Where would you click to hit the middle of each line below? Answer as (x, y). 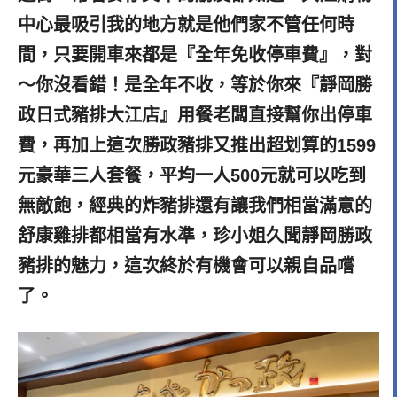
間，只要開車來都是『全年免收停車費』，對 (195, 54)
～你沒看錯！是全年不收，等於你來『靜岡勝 (195, 85)
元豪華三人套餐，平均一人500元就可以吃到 (192, 175)
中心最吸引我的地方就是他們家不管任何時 (186, 24)
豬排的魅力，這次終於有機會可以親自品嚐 (186, 265)
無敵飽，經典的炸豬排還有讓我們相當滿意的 (195, 205)
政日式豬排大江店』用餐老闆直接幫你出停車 (195, 115)
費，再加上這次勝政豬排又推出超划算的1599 (197, 145)
